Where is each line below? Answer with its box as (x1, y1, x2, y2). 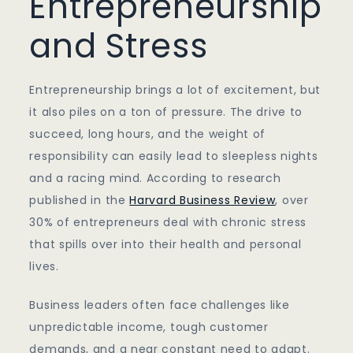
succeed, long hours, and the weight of (29, 126, 266, 143)
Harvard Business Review (129, 192, 276, 209)
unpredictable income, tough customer (29, 319, 269, 336)
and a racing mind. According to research (29, 170, 281, 187)
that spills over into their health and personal (29, 236, 302, 253)
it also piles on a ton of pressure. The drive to (29, 104, 303, 121)
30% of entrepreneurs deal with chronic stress (29, 214, 307, 231)
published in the (29, 192, 130, 209)
